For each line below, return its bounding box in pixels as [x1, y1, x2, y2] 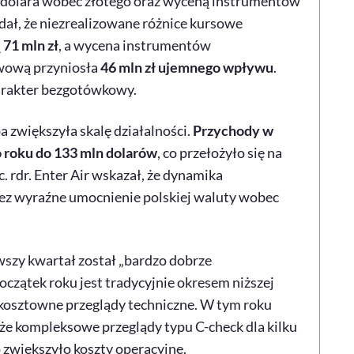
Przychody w [192, 122, 273, 139]
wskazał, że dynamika [88, 166, 223, 183]
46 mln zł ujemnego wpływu [100, 58, 273, 76]
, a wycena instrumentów [58, 36, 211, 54]
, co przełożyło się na [156, 144, 282, 161]
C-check [194, 318, 243, 335]
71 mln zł [2, 36, 58, 54]
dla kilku [243, 318, 297, 335]
